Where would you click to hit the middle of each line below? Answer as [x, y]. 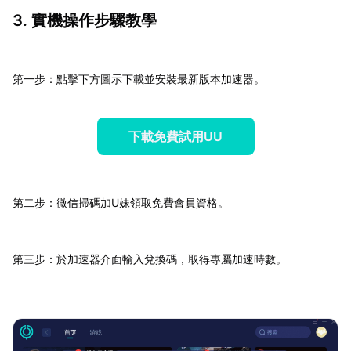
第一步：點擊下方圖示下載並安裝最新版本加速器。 [139, 79]
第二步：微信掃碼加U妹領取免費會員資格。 [121, 203]
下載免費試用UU [175, 137]
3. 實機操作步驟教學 [85, 21]
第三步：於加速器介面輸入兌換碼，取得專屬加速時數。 [150, 259]
